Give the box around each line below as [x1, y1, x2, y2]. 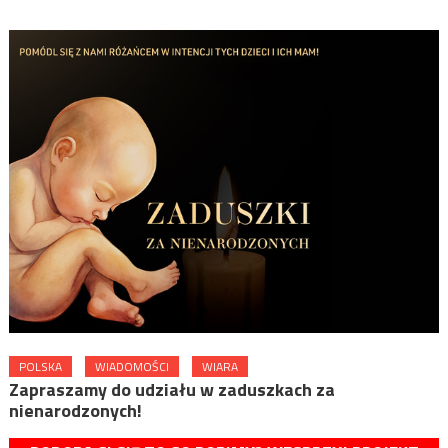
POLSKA [18, 356, 62, 376]
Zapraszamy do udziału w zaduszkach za [8, 375, 335, 403]
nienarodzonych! [8, 396, 142, 424]
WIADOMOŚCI [94, 356, 169, 376]
